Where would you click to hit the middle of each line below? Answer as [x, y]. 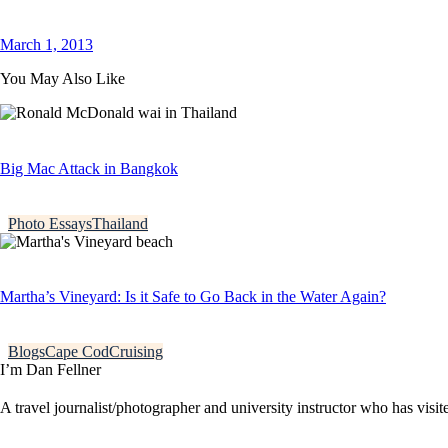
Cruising [136, 352]
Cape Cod [77, 352]
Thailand [120, 223]
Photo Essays [50, 223]
